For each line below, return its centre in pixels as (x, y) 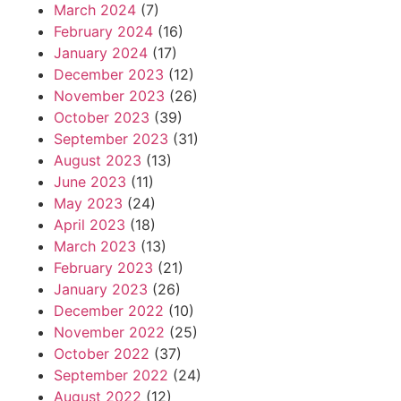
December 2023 (109, 75)
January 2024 (101, 53)
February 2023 (103, 268)
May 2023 (88, 204)
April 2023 (90, 225)
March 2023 (95, 247)
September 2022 (111, 375)
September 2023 (111, 139)
